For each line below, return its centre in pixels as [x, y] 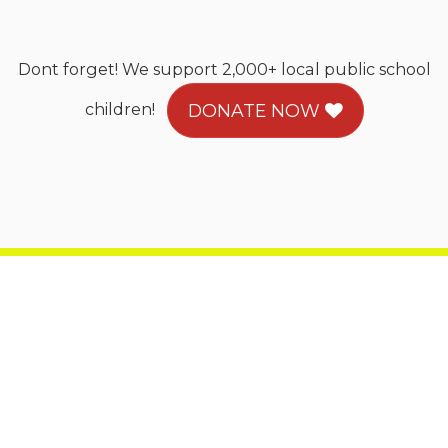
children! [125, 108]
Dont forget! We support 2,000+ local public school [224, 69]
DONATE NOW [256, 110]
